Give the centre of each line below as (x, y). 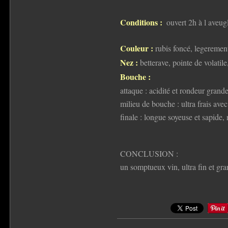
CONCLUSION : (149, 153)
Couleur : (136, 48)
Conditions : (141, 22)
